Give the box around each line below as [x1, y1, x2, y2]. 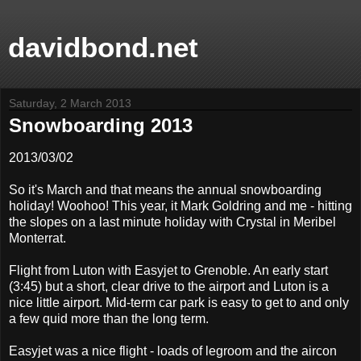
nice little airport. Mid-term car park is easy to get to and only [9, 295, 349, 309]
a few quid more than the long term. [9, 311, 209, 326]
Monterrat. [9, 230, 66, 245]
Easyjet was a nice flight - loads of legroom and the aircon [9, 343, 337, 358]
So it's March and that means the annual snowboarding [9, 182, 322, 197]
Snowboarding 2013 [9, 114, 193, 136]
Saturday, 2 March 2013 [9, 97, 131, 110]
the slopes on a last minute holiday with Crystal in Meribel [9, 214, 336, 229]
